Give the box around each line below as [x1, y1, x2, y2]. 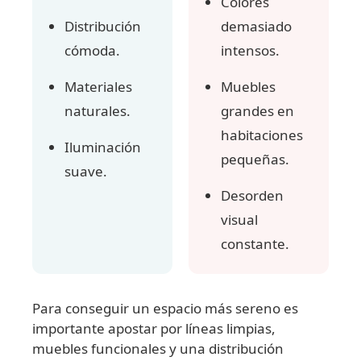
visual [221, 210, 258, 229]
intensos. [221, 40, 280, 60]
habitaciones [221, 125, 303, 144]
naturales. [64, 101, 131, 120]
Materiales [64, 77, 132, 96]
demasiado [221, 16, 292, 35]
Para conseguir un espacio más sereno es [32, 298, 298, 317]
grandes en [221, 101, 294, 120]
